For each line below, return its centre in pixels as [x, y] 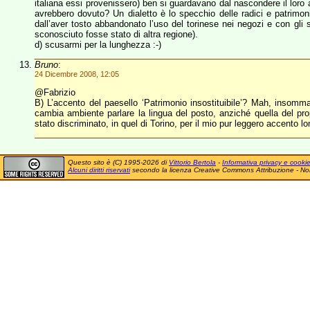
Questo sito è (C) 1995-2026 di [118, 162]
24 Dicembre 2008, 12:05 [77, 74]
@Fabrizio [55, 92]
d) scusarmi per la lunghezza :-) [98, 45]
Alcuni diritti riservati [99, 170]
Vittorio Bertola [192, 162]
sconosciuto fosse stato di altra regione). [116, 34]
